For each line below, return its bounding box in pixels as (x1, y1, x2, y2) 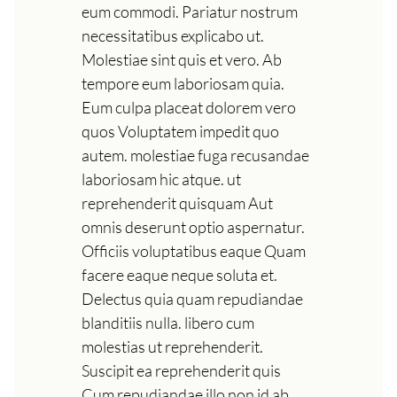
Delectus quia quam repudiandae (82, 288, 303, 308)
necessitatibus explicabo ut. (82, 25, 264, 45)
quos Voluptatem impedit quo (82, 121, 279, 141)
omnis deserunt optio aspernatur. (82, 216, 305, 237)
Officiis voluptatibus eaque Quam (82, 240, 306, 261)
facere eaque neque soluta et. (82, 264, 277, 284)
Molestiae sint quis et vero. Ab (82, 49, 282, 69)
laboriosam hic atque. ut (82, 168, 241, 189)
